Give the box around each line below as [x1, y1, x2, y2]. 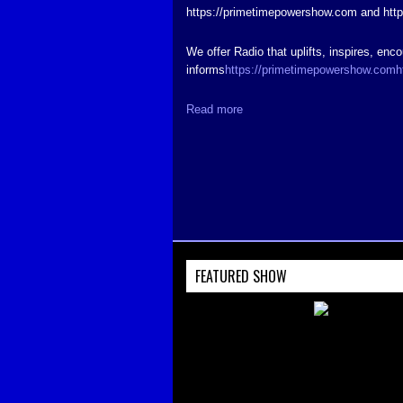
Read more [186, 103, 243, 116]
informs [186, 63, 225, 76]
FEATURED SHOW [195, 265, 287, 287]
